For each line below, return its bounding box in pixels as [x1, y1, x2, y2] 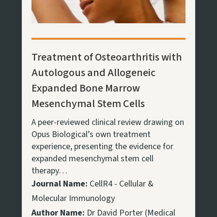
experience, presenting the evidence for [31, 140, 173, 153]
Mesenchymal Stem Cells [31, 95, 145, 111]
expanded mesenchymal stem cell [31, 152, 154, 165]
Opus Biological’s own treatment [31, 128, 151, 140]
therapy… [31, 164, 67, 177]
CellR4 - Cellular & [87, 177, 154, 190]
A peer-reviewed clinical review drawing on [31, 116, 184, 128]
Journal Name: [31, 177, 88, 190]
